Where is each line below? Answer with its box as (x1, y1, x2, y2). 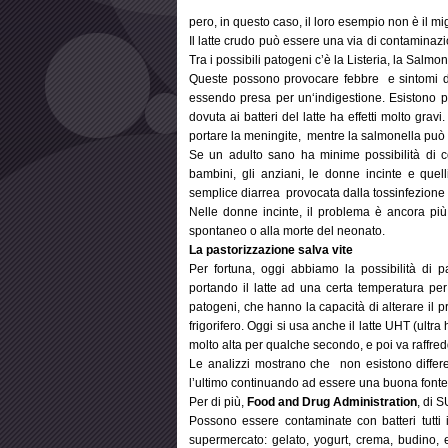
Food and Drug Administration (247, 395, 417, 409)
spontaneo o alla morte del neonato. (189, 224, 385, 238)
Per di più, (189, 395, 247, 409)
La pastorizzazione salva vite (189, 243, 353, 257)
